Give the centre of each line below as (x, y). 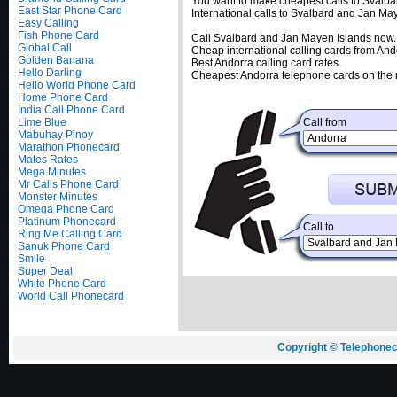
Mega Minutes (52, 172)
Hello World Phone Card (77, 85)
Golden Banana (56, 60)
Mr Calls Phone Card (68, 184)
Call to (319, 227)
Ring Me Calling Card (70, 234)
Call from (325, 122)
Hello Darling (50, 73)
